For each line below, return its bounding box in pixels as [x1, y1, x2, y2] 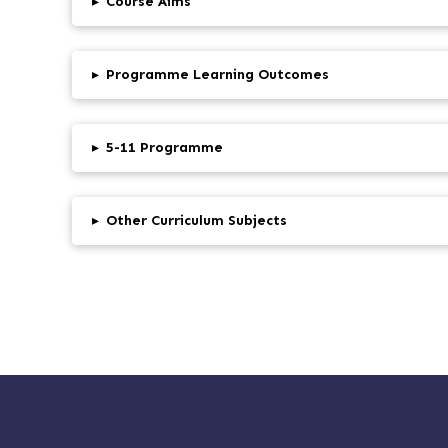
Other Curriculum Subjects [106, 212, 287, 230]
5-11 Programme [106, 139, 223, 157]
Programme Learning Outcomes [106, 66, 329, 84]
